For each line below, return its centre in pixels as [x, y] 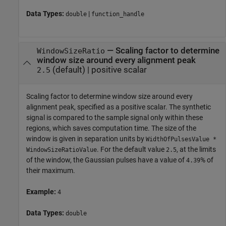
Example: [42, 192]
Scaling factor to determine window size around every [109, 97]
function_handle [118, 14]
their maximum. [51, 171]
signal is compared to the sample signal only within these [115, 118]
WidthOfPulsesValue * [181, 139]
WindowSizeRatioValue [62, 150]
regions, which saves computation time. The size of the [111, 128]
